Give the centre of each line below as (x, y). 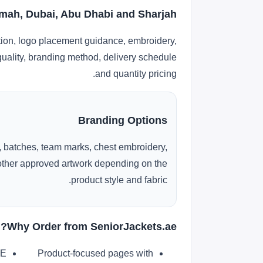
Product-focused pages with (95, 253)
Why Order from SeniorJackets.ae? (92, 226)
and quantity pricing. (136, 74)
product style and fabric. (119, 180)
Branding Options (123, 120)
